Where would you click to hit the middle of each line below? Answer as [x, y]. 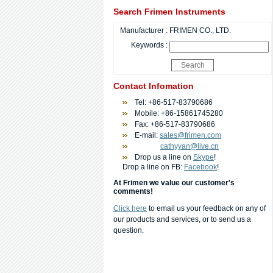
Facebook [200, 167]
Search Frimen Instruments [169, 12]
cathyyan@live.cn [190, 146]
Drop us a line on [164, 157]
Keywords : [150, 45]
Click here [130, 208]
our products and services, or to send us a [182, 219]
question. [129, 230]
